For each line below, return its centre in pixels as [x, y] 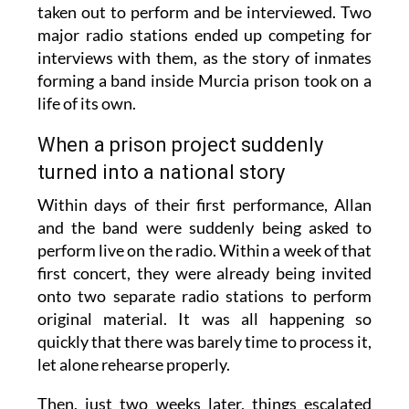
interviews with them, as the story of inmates [204, 58]
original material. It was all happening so [204, 319]
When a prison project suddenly [180, 145]
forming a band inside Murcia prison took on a [204, 81]
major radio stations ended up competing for [204, 35]
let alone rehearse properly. [133, 365]
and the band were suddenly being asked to [204, 228]
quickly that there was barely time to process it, [204, 342]
